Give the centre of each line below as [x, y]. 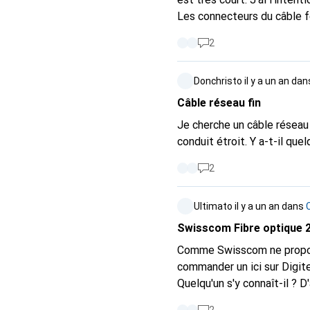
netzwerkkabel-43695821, [241, 300]
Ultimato [213, 206]
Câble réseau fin [219, 103]
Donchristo [218, 81]
